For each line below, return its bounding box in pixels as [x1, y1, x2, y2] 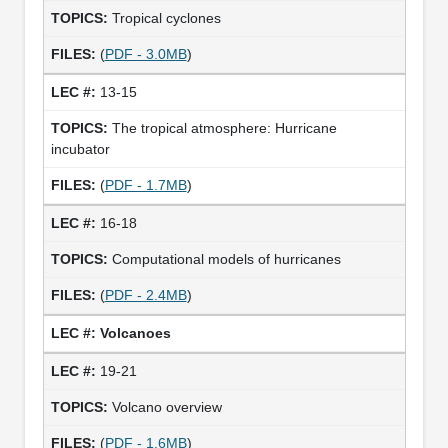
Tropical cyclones [111, 9, 221, 26]
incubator [50, 140, 110, 157]
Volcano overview [111, 398, 222, 415]
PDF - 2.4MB [104, 286, 187, 303]
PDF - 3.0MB [104, 45, 187, 62]
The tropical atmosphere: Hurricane [111, 119, 337, 136]
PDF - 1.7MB [104, 176, 187, 193]
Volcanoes [99, 324, 171, 341]
